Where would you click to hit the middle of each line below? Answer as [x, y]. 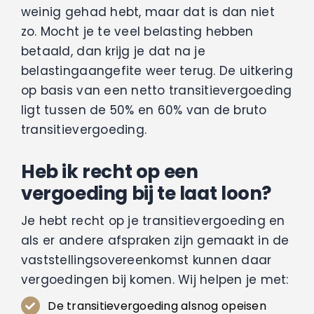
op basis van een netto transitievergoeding [156, 91]
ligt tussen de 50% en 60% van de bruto [144, 110]
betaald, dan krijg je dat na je [113, 52]
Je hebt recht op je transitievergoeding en [153, 221]
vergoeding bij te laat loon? [146, 193]
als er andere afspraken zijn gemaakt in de [155, 241]
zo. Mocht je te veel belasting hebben [137, 32]
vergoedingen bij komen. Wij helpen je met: [155, 280]
